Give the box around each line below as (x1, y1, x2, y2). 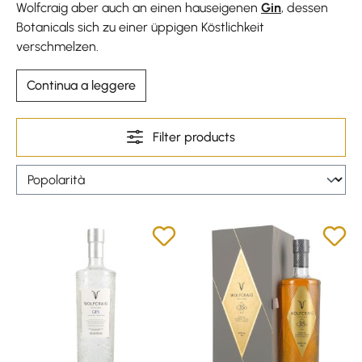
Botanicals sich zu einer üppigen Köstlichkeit (16, 19, 264, 35)
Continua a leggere (27, 78, 136, 93)
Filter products (152, 129, 235, 145)
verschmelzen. (16, 39, 99, 54)
